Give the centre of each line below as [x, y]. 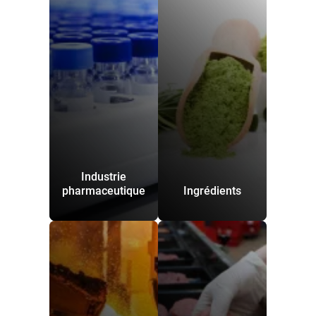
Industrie [104, 177]
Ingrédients [212, 191]
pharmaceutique [104, 191]
